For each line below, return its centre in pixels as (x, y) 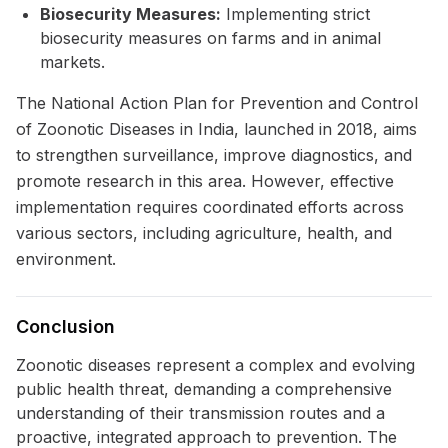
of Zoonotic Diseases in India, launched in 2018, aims (216, 129)
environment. (66, 259)
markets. (72, 62)
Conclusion (65, 326)
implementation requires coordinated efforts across (210, 207)
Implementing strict (295, 14)
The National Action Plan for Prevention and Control (217, 103)
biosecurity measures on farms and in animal (210, 38)
